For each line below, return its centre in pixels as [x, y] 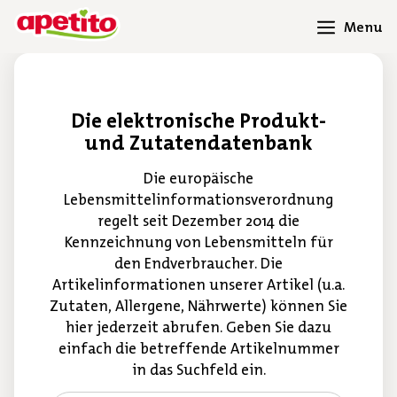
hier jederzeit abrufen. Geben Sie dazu [198, 327]
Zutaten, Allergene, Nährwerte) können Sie [198, 306]
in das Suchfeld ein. [198, 370]
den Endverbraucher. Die [198, 264]
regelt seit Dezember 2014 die [198, 221]
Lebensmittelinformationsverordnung [198, 200]
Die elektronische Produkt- [198, 121]
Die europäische [198, 179]
